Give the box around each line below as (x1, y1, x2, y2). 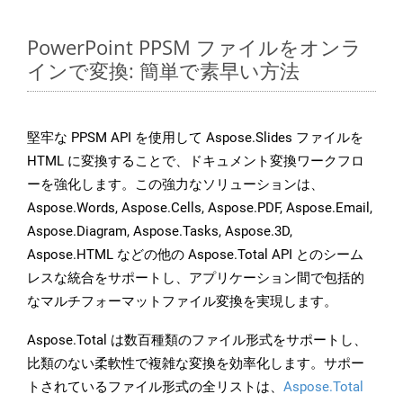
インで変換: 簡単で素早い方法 (27, 57, 300, 85)
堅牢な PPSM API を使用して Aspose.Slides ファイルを (27, 130, 363, 147)
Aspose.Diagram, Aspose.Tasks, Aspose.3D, (27, 223, 292, 240)
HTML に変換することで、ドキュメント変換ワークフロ (27, 153, 364, 170)
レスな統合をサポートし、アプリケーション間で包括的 (27, 270, 364, 287)
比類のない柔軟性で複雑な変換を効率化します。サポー (27, 355, 364, 372)
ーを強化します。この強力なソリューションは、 (27, 176, 324, 193)
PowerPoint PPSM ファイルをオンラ (27, 33, 362, 61)
